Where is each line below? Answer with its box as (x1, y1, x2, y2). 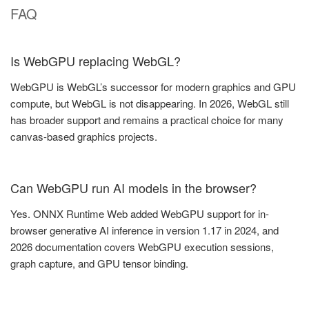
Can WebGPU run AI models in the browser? (10, 178, 257, 197)
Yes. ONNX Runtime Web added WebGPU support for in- (10, 206, 269, 221)
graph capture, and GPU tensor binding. (10, 256, 188, 271)
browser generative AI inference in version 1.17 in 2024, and (10, 223, 279, 238)
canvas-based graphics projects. (10, 129, 157, 144)
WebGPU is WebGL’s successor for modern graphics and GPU (10, 79, 296, 94)
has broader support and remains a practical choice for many (10, 112, 283, 128)
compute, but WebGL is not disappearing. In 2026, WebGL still (10, 96, 289, 111)
